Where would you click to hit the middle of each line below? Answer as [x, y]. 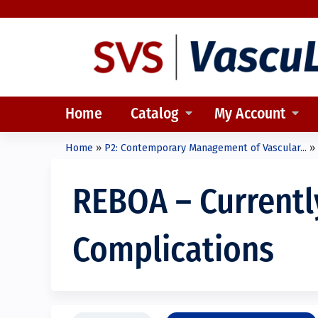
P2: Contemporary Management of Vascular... [205, 148]
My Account [250, 114]
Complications [173, 252]
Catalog [155, 114]
